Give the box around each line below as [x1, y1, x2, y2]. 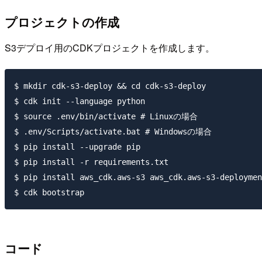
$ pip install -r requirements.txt [14, 157, 168, 167]
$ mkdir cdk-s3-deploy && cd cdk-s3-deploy [14, 81, 206, 91]
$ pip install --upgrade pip [14, 142, 140, 152]
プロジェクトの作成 [5, 13, 119, 30]
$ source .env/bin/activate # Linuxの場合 [14, 112, 198, 122]
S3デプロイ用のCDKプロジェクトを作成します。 [5, 41, 215, 55]
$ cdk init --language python [14, 96, 145, 106]
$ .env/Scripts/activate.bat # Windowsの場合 [14, 127, 212, 137]
